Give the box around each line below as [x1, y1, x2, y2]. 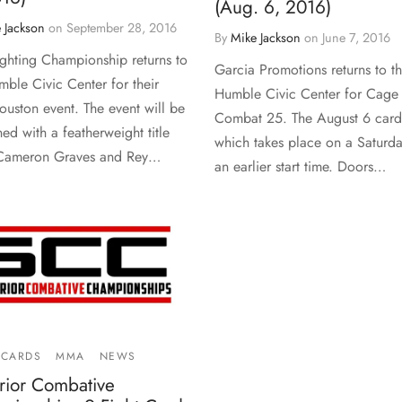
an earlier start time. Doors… [214, 156, 386, 178]
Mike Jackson [231, 29, 301, 48]
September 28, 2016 [66, 18, 177, 37]
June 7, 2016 [322, 29, 390, 48]
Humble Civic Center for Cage [214, 83, 398, 105]
